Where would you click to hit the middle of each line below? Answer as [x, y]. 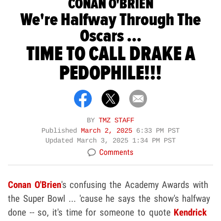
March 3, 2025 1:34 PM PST [126, 141]
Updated [61, 141]
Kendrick [190, 212]
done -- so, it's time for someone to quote [91, 212]
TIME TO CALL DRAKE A [110, 54]
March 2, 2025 [109, 131]
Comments [116, 152]
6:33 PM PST [158, 131]
